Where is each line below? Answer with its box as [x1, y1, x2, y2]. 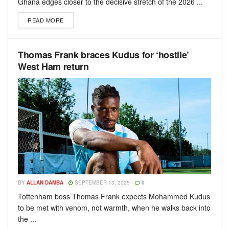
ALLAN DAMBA [27, 179, 63, 186]
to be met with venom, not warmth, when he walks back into [18, 202, 211, 213]
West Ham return [18, 60, 89, 73]
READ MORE [28, 16, 64, 24]
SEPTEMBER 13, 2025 [73, 179, 130, 186]
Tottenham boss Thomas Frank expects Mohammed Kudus [18, 191, 210, 201]
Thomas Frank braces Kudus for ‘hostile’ [18, 48, 189, 61]
